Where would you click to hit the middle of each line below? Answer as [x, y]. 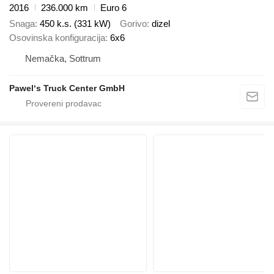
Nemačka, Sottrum [63, 59]
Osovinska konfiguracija [57, 38]
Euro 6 [113, 7]
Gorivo [133, 24]
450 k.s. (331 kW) [75, 24]
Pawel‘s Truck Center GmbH [67, 88]
